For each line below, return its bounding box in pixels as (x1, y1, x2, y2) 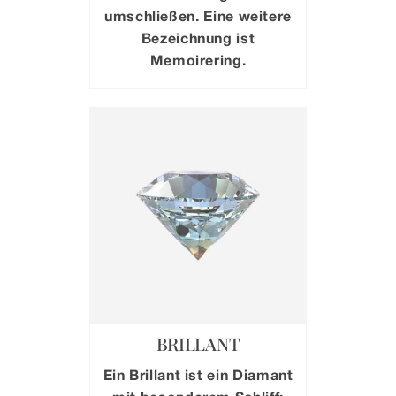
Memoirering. (149, 51, 247, 69)
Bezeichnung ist (141, 29, 255, 47)
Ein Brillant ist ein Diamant (103, 365, 293, 383)
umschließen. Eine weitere (103, 7, 292, 25)
